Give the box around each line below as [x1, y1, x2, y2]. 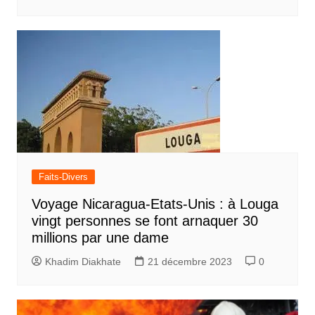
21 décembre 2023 [147, 256, 232, 268]
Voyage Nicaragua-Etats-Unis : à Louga [31, 196, 278, 212]
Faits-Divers [38, 172, 88, 183]
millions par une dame [31, 230, 169, 246]
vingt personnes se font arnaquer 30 [31, 213, 258, 229]
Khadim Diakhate [44, 256, 121, 268]
